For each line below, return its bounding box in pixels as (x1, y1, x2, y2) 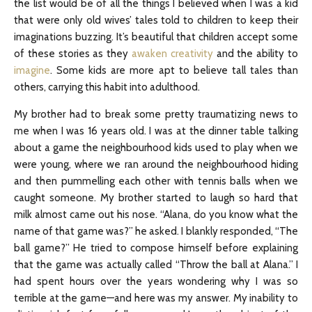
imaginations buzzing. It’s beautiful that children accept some (14, 31, 298, 43)
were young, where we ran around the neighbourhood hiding (14, 158, 298, 171)
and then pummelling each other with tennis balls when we (14, 175, 298, 187)
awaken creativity (132, 47, 213, 60)
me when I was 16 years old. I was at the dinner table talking (14, 125, 298, 137)
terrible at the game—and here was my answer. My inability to (14, 292, 298, 304)
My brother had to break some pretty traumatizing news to (14, 108, 298, 120)
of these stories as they (14, 47, 132, 60)
